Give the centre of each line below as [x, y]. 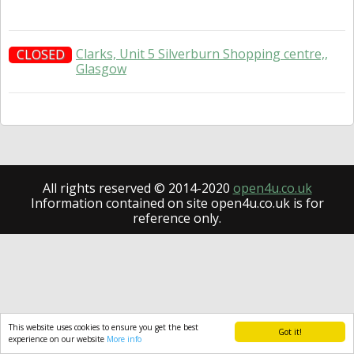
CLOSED [40, 55]
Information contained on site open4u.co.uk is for [177, 203]
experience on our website [58, 339]
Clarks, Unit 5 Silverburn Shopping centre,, [202, 54]
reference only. [177, 218]
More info [124, 339]
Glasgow [101, 69]
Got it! [290, 332]
